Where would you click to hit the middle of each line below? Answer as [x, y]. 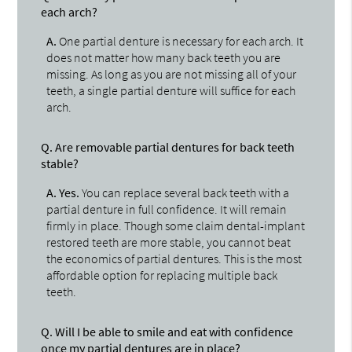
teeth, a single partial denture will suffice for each [171, 90]
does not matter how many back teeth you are [164, 57]
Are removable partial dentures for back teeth [174, 147]
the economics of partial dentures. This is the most [174, 258]
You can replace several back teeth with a [185, 192]
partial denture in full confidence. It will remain [167, 209]
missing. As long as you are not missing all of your [172, 73]
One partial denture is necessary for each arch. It [180, 40]
